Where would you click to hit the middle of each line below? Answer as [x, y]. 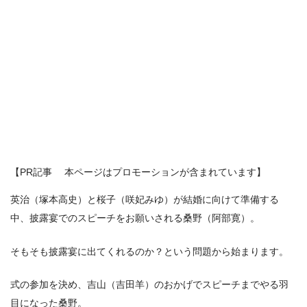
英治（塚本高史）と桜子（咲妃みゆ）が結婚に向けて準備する [145, 200]
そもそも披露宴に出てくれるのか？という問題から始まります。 [149, 251]
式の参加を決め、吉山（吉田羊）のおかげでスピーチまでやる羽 [149, 285]
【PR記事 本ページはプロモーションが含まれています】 [138, 172]
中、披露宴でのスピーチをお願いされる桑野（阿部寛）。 [135, 218]
